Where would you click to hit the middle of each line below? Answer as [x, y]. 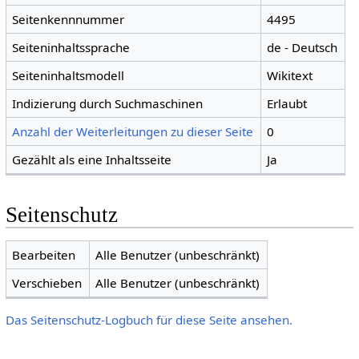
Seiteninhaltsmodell [69, 75]
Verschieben [47, 282]
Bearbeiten [44, 254]
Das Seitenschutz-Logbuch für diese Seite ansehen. [149, 320]
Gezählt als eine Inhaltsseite [92, 159]
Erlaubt [287, 103]
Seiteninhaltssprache [71, 47]
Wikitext [290, 75]
